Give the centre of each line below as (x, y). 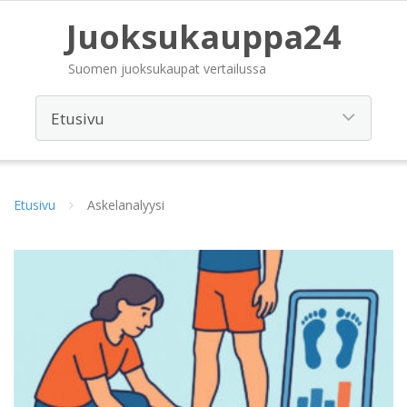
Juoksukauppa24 (203, 37)
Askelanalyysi (126, 205)
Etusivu (35, 205)
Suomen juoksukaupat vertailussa (167, 69)
